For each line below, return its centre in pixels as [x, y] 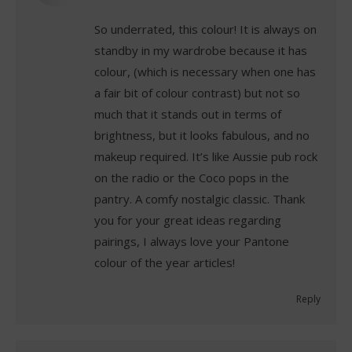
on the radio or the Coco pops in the [192, 177]
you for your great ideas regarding [188, 220]
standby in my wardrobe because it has [201, 50]
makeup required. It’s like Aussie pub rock [206, 156]
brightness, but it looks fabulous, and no [202, 135]
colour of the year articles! [165, 262]
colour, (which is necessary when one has [205, 71]
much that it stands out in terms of [188, 114]
